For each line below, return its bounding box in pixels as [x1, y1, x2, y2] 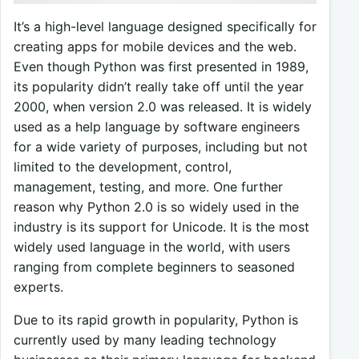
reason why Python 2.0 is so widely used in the [14, 198, 299, 215]
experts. [14, 278, 63, 295]
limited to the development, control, [14, 158, 232, 175]
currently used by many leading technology [14, 331, 276, 348]
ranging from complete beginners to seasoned [14, 258, 295, 275]
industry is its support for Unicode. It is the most [14, 218, 309, 235]
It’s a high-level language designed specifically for [14, 18, 317, 34]
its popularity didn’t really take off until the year [14, 78, 304, 95]
